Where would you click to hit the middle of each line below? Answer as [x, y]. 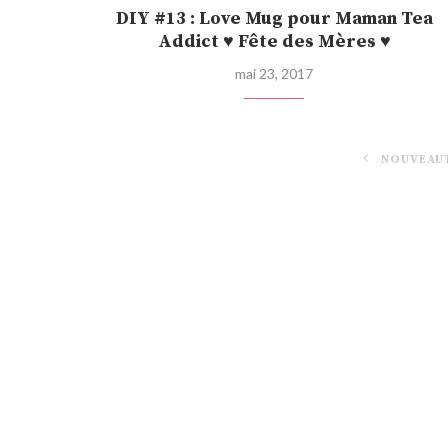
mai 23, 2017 [274, 74]
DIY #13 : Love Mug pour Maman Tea [274, 19]
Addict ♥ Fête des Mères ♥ [274, 42]
